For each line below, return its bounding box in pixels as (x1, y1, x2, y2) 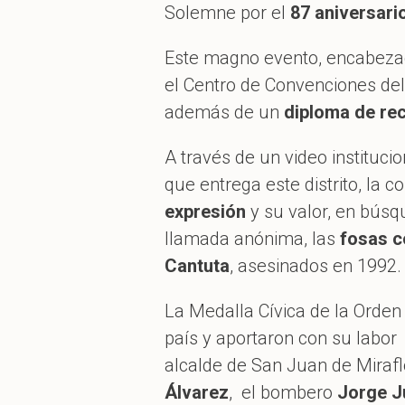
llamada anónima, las (165, 227, 340, 250)
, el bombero (229, 381, 333, 403)
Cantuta (165, 254, 230, 277)
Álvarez (165, 381, 229, 403)
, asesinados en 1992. (230, 254, 401, 277)
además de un (165, 100, 284, 123)
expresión (165, 200, 246, 222)
